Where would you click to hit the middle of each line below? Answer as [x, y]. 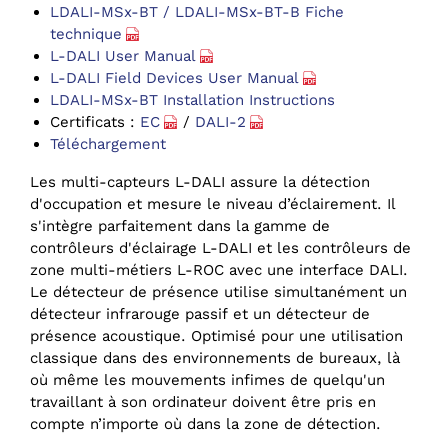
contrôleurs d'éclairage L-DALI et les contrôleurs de [220, 248]
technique [86, 34]
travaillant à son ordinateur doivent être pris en [203, 402]
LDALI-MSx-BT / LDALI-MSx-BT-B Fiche [197, 12]
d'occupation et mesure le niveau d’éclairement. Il [213, 204]
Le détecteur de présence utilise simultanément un [218, 292]
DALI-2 [220, 122]
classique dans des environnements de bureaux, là [215, 358]
